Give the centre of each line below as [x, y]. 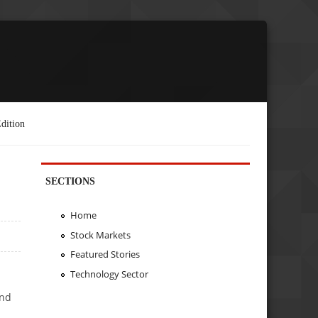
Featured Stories [105, 254]
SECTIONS [71, 181]
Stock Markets [100, 235]
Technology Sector [109, 274]
